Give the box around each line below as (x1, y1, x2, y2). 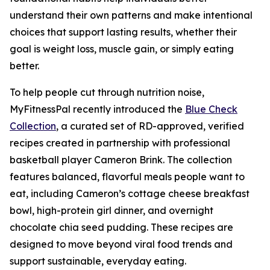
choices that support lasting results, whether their (10, 26, 237, 38)
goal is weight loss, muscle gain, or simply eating (10, 43, 234, 55)
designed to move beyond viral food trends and (10, 238, 233, 250)
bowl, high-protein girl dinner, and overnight (10, 204, 213, 216)
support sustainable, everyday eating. (10, 255, 186, 267)
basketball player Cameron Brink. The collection (10, 154, 232, 166)
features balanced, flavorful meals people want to (10, 171, 245, 183)
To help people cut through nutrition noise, (10, 86, 204, 98)
